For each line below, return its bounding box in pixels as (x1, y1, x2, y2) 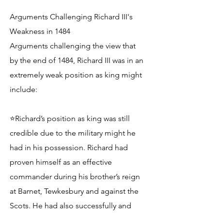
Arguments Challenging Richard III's (10, 12, 133, 21)
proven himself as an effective (10, 157, 112, 167)
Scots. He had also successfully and (10, 201, 131, 210)
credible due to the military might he (10, 128, 136, 138)
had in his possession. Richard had (10, 143, 128, 152)
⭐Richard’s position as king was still (10, 114, 130, 123)
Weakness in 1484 (10, 27, 70, 36)
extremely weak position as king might (10, 70, 142, 79)
